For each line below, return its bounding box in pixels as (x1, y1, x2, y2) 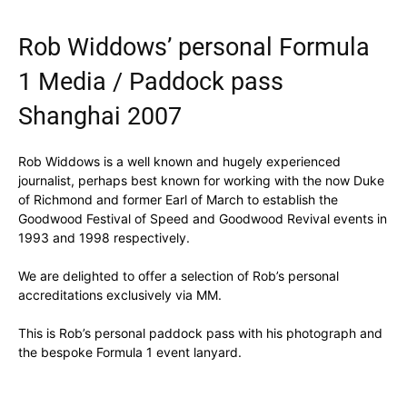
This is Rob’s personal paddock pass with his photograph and (18, 325, 382, 342)
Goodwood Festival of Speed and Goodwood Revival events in (18, 211, 387, 227)
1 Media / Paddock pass (18, 67, 283, 97)
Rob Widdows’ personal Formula (18, 33, 370, 63)
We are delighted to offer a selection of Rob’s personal (18, 268, 339, 284)
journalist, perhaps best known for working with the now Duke (18, 173, 384, 189)
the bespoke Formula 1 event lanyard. (18, 344, 242, 361)
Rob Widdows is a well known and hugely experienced (18, 154, 341, 170)
